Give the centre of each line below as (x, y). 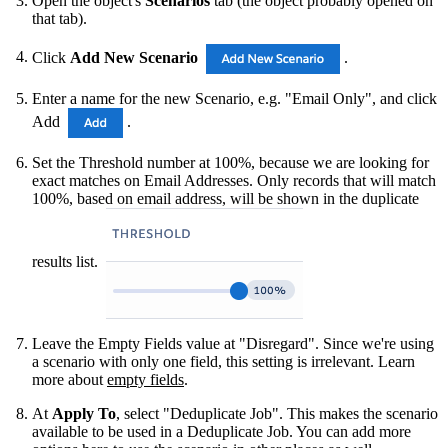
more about (69, 379)
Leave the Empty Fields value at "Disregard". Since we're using (233, 343)
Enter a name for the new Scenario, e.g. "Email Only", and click (234, 98)
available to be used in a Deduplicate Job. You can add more (221, 431)
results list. (67, 261)
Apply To (84, 413)
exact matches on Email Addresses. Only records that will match (234, 180)
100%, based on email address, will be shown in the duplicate (225, 198)
